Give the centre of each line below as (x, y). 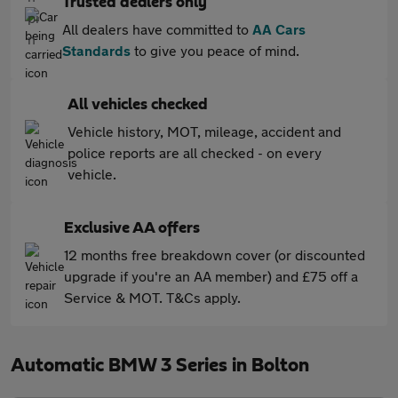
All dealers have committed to (157, 29)
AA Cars (279, 29)
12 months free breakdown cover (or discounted (215, 255)
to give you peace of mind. (215, 51)
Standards (96, 51)
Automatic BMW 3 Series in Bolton (160, 366)
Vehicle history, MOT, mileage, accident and (204, 131)
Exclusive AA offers (132, 229)
